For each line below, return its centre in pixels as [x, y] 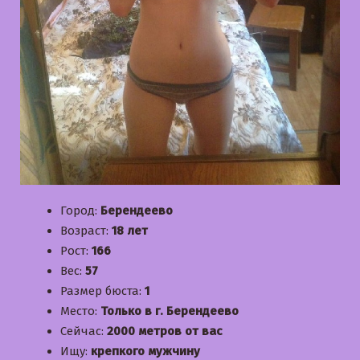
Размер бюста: [102, 291]
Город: [80, 211]
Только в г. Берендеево [170, 311]
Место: [80, 311]
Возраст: [86, 231]
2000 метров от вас [165, 331]
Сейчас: [84, 331]
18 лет [130, 231]
